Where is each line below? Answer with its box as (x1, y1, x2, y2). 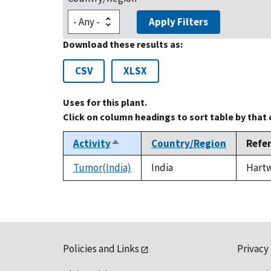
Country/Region (151, 137, 226, 151)
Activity (73, 137, 111, 151)
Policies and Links (63, 242, 139, 256)
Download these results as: (63, 38, 183, 51)
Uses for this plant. (63, 96, 147, 109)
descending (111, 151, 165, 165)
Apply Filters (149, 15, 208, 29)
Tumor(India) (73, 161, 131, 175)
